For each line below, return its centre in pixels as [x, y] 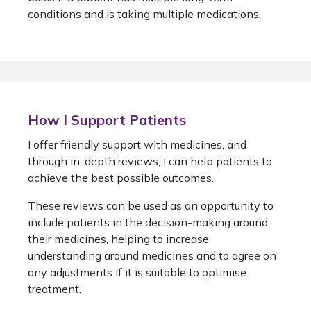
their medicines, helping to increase [118, 239]
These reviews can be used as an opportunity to [151, 206]
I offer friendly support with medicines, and [137, 145]
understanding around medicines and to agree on [152, 256]
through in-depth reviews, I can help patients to [150, 161]
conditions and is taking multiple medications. [144, 14]
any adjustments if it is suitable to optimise [137, 272]
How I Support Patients [107, 120]
